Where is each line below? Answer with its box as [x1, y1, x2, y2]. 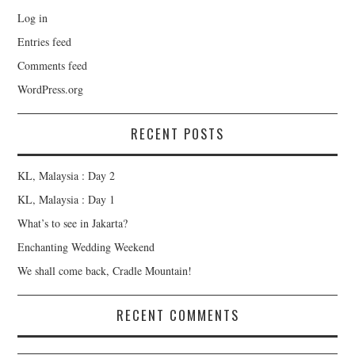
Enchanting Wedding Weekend [17, 239, 155, 255]
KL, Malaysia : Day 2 [17, 168, 116, 184]
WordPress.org [17, 82, 84, 97]
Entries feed [17, 34, 72, 50]
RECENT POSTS [131, 124, 224, 144]
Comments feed [17, 58, 88, 74]
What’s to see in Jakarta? [17, 216, 128, 231]
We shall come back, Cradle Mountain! [17, 263, 193, 279]
